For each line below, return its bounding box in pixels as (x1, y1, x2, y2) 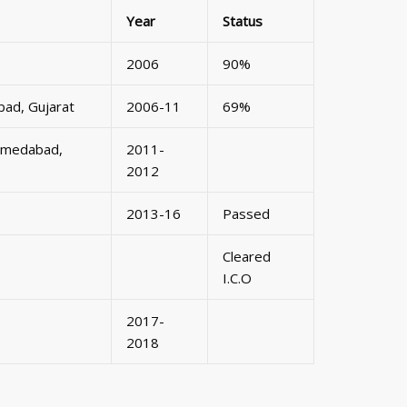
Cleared (223, 246, 271, 265)
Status (223, 11, 263, 30)
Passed (223, 203, 270, 223)
